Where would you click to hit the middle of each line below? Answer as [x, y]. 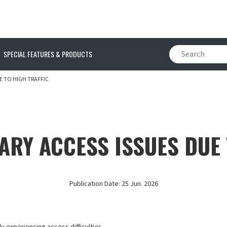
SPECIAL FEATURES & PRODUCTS [48, 54]
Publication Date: [94, 184]
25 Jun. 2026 [139, 184]
